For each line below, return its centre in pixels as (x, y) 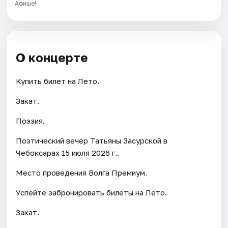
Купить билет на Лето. (58, 81)
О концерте (52, 58)
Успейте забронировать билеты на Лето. (92, 193)
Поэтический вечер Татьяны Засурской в (92, 141)
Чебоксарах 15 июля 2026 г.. (68, 153)
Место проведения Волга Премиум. (82, 173)
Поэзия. (31, 121)
